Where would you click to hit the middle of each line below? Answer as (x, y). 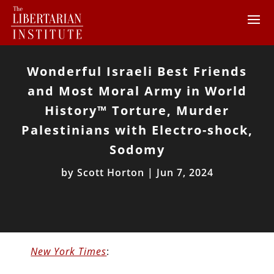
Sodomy (137, 150)
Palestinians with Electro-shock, (137, 130)
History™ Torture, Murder (137, 110)
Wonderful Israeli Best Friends (137, 71)
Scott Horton (110, 172)
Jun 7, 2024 (185, 172)
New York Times (69, 251)
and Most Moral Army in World (137, 91)
